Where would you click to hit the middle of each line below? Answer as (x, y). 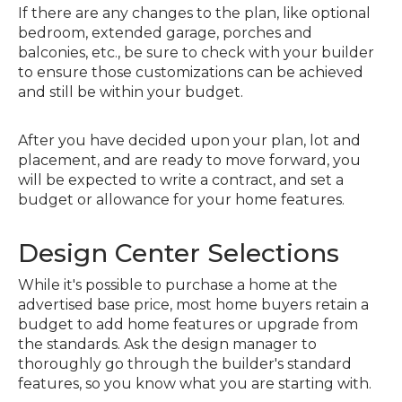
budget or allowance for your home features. (183, 199)
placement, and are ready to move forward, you (189, 160)
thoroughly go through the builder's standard (185, 363)
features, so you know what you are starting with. (197, 383)
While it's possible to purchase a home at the (178, 284)
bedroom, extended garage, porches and (165, 32)
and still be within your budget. (132, 92)
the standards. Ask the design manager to (167, 344)
